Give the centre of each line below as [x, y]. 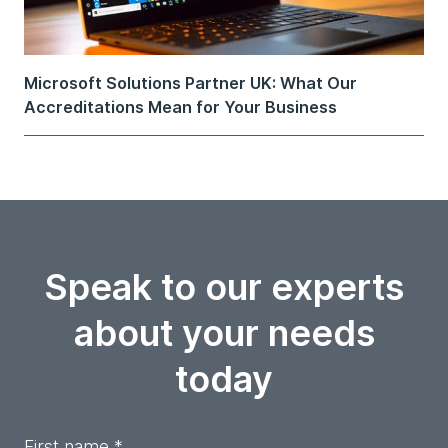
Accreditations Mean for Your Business [180, 107]
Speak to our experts [224, 287]
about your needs [224, 333]
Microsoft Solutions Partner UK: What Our [190, 83]
